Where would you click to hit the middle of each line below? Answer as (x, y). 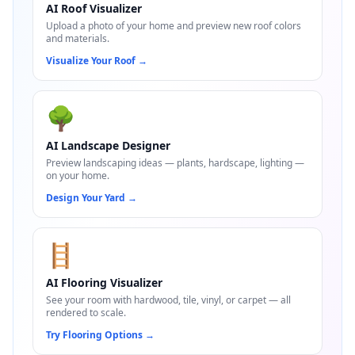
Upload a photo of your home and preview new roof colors (174, 26)
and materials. (78, 38)
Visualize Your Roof (91, 61)
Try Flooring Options (94, 335)
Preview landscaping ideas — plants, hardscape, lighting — (175, 163)
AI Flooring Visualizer (104, 282)
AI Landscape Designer (108, 145)
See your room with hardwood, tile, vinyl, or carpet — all (168, 300)
